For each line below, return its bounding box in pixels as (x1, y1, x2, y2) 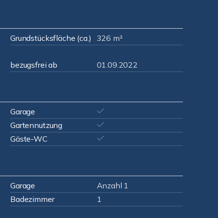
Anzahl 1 (96, 181, 129, 190)
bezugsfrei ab (10, 60, 58, 70)
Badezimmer (10, 194, 54, 204)
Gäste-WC (10, 134, 48, 144)
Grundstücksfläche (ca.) (10, 33, 91, 43)
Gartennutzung (10, 120, 63, 130)
